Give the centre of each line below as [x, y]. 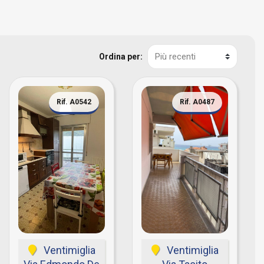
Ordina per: [121, 56]
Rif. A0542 [74, 102]
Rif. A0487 [197, 102]
